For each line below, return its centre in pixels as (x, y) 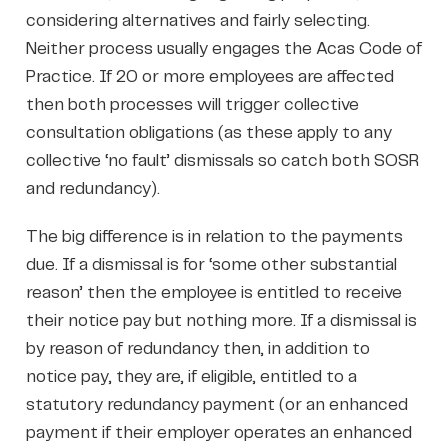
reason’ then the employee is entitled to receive (213, 292)
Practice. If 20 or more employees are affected (209, 76)
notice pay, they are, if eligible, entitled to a (191, 376)
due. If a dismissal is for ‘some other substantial (211, 264)
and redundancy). (92, 188)
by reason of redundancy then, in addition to (197, 348)
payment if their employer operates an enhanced (218, 432)
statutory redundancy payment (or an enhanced (216, 404)
